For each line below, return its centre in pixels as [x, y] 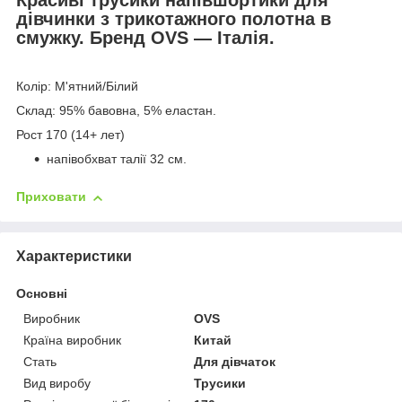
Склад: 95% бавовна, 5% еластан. [116, 111]
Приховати [51, 197]
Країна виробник [72, 340]
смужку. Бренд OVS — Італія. [145, 37]
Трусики [220, 383]
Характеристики [74, 256]
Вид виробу [57, 383]
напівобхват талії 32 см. [117, 159]
